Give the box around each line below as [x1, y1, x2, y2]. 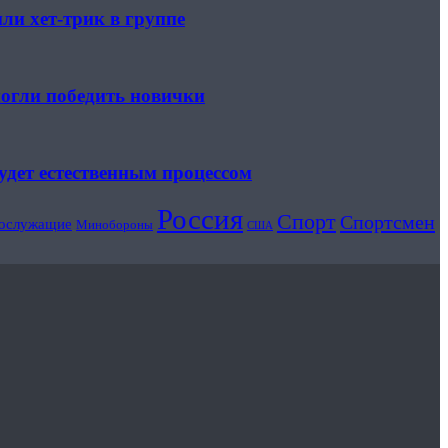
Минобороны [76, 217, 153, 233]
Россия [157, 203, 243, 236]
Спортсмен [340, 211, 435, 234]
